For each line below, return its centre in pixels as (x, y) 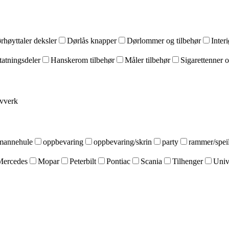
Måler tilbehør (147, 60)
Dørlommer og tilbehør (164, 41)
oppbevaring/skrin (123, 142)
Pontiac (118, 161)
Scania (151, 161)
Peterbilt (83, 161)
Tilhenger (188, 161)
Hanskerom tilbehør (83, 60)
